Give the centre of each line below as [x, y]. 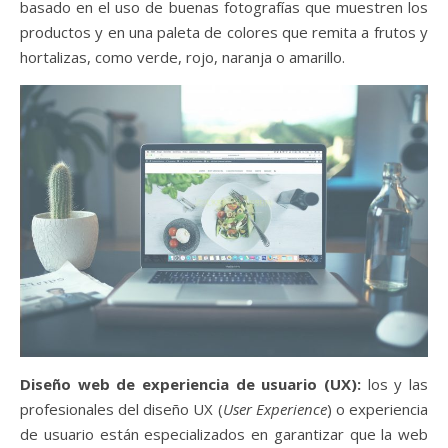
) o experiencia [377, 408]
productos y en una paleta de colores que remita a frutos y [224, 31]
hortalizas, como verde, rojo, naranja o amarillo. [184, 56]
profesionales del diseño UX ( [121, 408]
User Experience [274, 408]
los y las [394, 383]
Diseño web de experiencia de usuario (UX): [190, 383]
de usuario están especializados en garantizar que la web [224, 433]
